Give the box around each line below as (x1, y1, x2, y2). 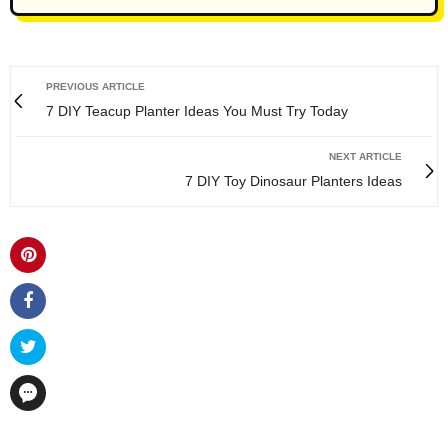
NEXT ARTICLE (329, 150, 402, 162)
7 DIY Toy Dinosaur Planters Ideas (185, 172, 402, 189)
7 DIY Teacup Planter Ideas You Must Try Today (46, 102, 348, 119)
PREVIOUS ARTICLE (46, 80, 145, 92)
